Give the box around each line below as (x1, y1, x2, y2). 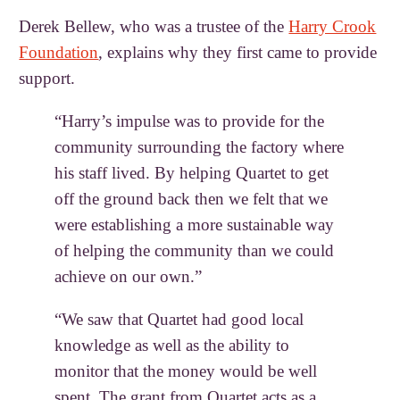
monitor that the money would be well (54, 362, 318, 381)
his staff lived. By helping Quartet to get (54, 162, 329, 182)
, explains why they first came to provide (98, 42, 378, 62)
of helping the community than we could (54, 240, 335, 260)
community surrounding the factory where (54, 137, 345, 156)
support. (19, 68, 76, 87)
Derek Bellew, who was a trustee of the (19, 16, 289, 36)
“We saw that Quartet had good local (54, 310, 304, 329)
